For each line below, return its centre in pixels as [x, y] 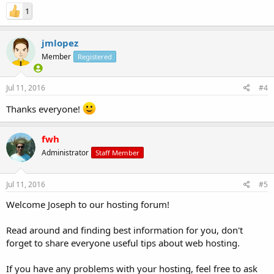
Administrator [65, 153]
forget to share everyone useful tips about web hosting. [123, 243]
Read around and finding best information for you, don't [124, 230]
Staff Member [117, 153]
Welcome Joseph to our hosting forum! [88, 204]
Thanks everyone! [44, 109]
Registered [95, 56]
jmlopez [60, 43]
